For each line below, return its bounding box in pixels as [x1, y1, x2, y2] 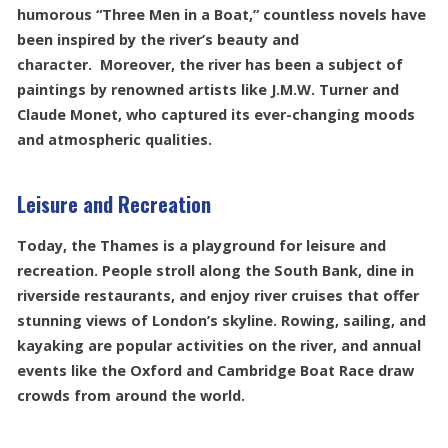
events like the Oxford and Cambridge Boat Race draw [17, 360, 414, 380]
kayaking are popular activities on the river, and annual [17, 335, 421, 355]
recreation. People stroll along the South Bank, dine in [17, 260, 414, 280]
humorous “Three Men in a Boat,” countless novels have [17, 5, 426, 25]
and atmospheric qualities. [17, 130, 212, 150]
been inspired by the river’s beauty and [17, 30, 299, 50]
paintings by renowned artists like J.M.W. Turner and [17, 80, 399, 100]
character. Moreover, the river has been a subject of [17, 55, 403, 75]
